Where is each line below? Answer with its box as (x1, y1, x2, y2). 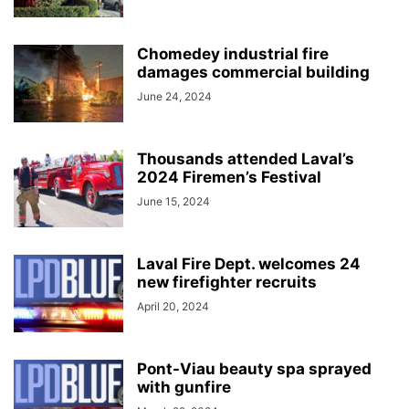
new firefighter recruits (137, 273, 317, 291)
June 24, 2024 (137, 89, 212, 103)
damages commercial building (137, 63, 370, 81)
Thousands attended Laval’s (137, 150, 354, 168)
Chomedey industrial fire (137, 45, 329, 63)
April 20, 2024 (137, 299, 209, 313)
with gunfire (137, 378, 231, 396)
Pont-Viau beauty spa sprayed (137, 360, 372, 378)
